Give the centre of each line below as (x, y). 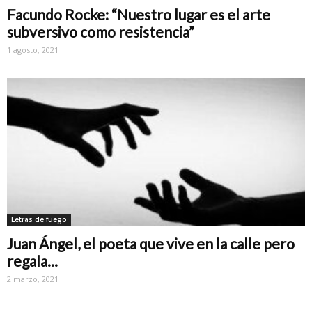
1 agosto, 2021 (33, 50)
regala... (32, 260)
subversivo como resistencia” (101, 32)
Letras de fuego (39, 219)
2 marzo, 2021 (33, 279)
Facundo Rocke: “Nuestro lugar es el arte (139, 15)
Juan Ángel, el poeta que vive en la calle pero (151, 243)
